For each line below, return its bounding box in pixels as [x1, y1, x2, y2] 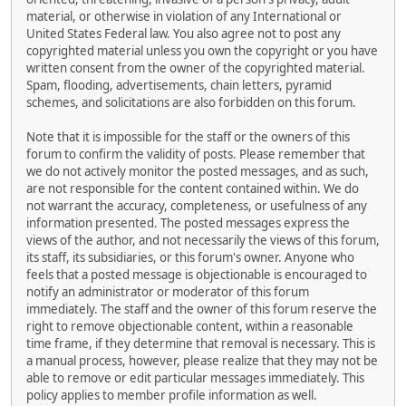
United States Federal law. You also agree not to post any [26, 24, 341, 42]
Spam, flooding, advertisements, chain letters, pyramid [26, 76, 332, 93]
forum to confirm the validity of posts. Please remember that [26, 145, 365, 162]
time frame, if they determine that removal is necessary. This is [26, 334, 375, 352]
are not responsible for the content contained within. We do [26, 179, 359, 197]
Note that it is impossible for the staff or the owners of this [26, 128, 350, 145]
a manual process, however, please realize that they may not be [26, 352, 378, 369]
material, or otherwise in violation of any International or [26, 7, 342, 24]
